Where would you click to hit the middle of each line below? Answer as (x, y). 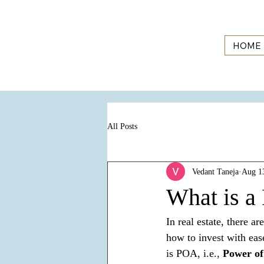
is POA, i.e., (194, 254)
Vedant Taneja (215, 171)
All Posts (122, 126)
